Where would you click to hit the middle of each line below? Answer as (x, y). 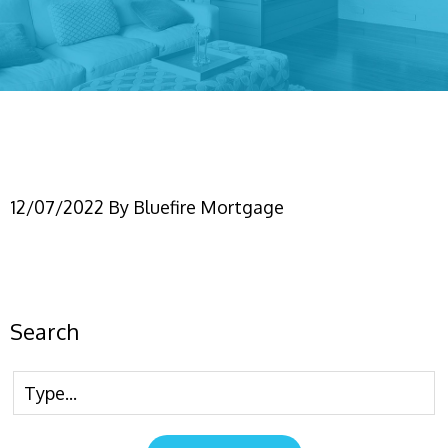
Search (44, 331)
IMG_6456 (104, 156)
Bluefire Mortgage (208, 207)
